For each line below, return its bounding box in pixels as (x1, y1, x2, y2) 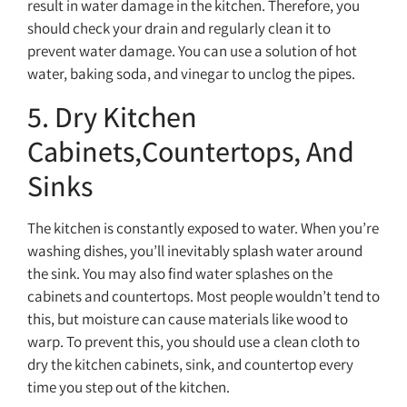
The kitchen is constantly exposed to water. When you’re (27, 217, 379, 238)
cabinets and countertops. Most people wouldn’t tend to (27, 285, 380, 306)
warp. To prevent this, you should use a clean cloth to (27, 331, 360, 352)
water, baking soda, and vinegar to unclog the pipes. (27, 64, 355, 84)
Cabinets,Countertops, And (27, 131, 354, 170)
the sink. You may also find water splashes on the (27, 263, 333, 283)
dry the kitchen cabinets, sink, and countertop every (27, 353, 353, 374)
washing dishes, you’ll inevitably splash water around (27, 240, 362, 261)
